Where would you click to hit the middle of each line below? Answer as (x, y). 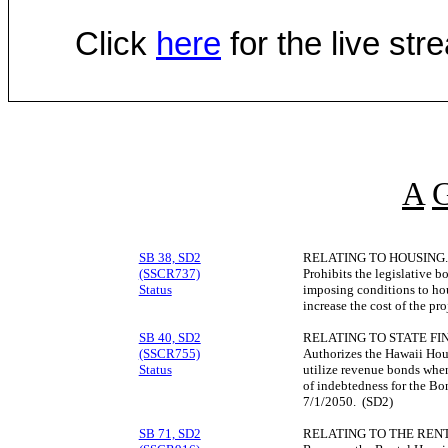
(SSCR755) (169, 354)
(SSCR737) (169, 274)
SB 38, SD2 (169, 258)
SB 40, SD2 (169, 338)
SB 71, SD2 (169, 434)
